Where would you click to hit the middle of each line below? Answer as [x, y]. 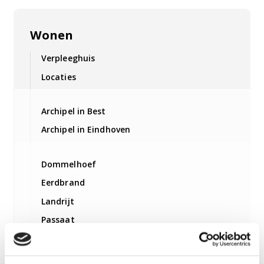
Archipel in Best [73, 111]
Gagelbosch [65, 238]
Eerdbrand [63, 183]
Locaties [58, 77]
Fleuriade [60, 256]
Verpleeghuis [68, 58]
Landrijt [57, 201]
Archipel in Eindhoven [86, 130]
